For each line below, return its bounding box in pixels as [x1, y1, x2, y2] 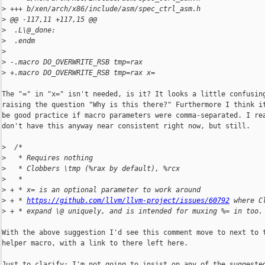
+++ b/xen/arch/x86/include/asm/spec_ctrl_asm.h [6, 5, 201, 14]
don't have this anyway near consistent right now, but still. [2, 122, 250, 131]
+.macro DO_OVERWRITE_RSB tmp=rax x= [6, 69, 155, 77]
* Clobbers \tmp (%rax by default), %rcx [6, 164, 180, 173]
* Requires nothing [6, 154, 93, 163]
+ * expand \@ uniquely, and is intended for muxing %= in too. [6, 207, 263, 216]
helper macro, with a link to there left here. [2, 239, 188, 248]
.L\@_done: [6, 26, 56, 35]
